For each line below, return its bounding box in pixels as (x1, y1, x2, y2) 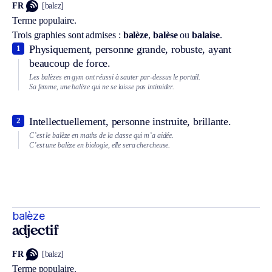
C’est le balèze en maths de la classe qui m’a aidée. (29, 131, 174, 140)
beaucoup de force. (29, 56, 110, 69)
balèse (152, 29, 178, 40)
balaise (192, 29, 220, 40)
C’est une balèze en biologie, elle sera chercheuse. (29, 141, 171, 150)
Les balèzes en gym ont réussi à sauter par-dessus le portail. (29, 72, 201, 81)
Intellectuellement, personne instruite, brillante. (29, 115, 231, 127)
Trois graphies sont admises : (12, 29, 123, 40)
